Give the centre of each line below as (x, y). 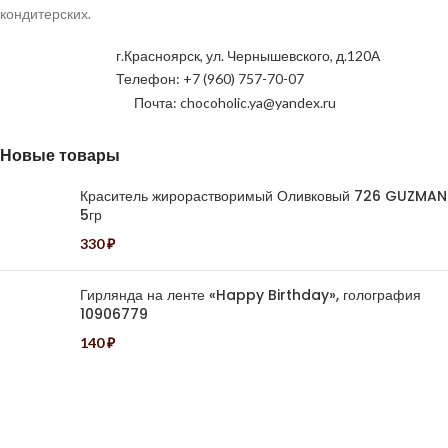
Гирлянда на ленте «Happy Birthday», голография (250, 295)
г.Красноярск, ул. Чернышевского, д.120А (248, 55)
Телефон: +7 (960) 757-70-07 (210, 79)
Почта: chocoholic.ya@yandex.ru (235, 102)
